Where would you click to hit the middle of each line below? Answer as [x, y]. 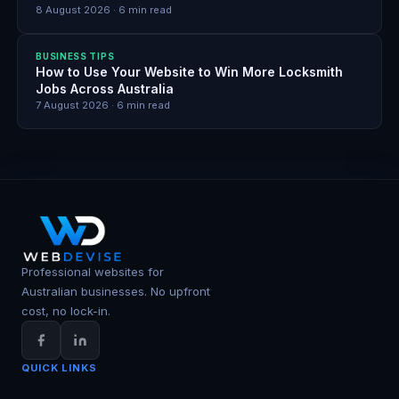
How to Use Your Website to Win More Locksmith [190, 71]
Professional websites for [93, 271]
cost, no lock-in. [66, 310]
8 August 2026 [73, 9]
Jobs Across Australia [105, 88]
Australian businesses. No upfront [116, 291]
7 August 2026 [73, 105]
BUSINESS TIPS [75, 56]
